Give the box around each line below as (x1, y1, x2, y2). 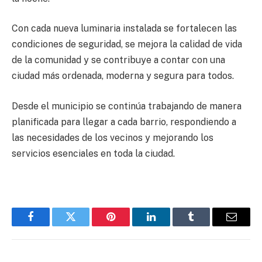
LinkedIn (150, 220, 189, 231)
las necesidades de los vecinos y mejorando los (12, 132, 213, 143)
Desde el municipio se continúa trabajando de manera (12, 100, 242, 112)
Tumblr (190, 220, 222, 231)
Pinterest (110, 220, 147, 231)
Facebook (29, 220, 71, 231)
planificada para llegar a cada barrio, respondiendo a (12, 116, 236, 127)
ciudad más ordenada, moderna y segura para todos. (12, 70, 234, 82)
